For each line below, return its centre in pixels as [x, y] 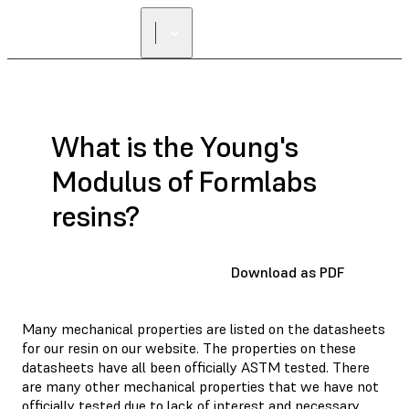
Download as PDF [288, 272]
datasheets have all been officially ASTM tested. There [196, 367]
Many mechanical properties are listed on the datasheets [204, 328]
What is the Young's [174, 147]
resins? [95, 217]
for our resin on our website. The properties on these [189, 347]
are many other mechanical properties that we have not [200, 386]
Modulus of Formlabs [184, 182]
